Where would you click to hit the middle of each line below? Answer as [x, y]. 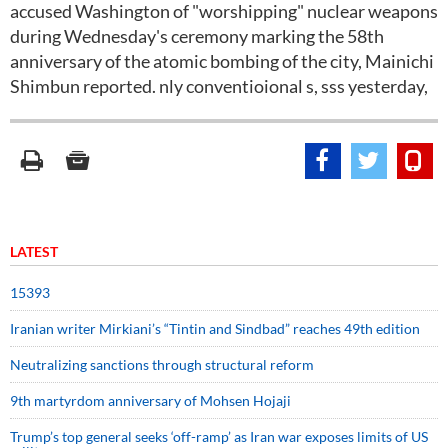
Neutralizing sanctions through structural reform [162, 364]
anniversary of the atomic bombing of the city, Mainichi [222, 61]
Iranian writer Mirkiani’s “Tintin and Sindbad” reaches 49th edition [215, 328]
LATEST [34, 251]
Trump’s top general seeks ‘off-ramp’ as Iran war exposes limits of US [219, 436]
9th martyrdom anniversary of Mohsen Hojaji [150, 400]
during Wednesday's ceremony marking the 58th [197, 36]
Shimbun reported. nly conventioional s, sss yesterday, [219, 86]
